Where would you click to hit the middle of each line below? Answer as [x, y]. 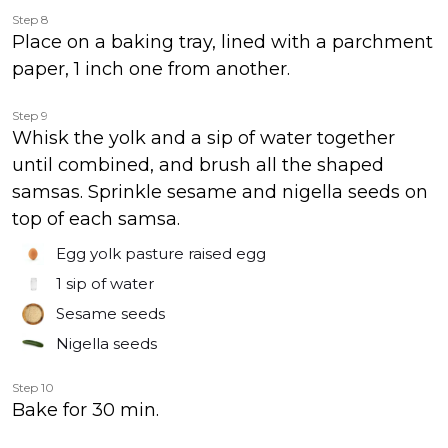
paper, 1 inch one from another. [151, 69]
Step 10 [33, 387]
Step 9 [30, 115]
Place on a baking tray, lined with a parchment [222, 42]
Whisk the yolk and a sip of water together [203, 138]
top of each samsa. [96, 219]
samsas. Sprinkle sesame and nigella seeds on [220, 192]
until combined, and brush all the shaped [198, 165]
